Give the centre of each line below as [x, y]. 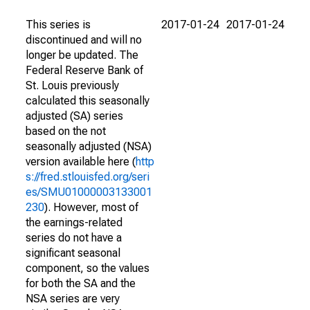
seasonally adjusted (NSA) [89, 146]
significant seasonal [73, 253]
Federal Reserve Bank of [84, 70]
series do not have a [74, 238]
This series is [58, 25]
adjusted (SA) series [74, 116]
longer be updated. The [82, 55]
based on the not [66, 131]
